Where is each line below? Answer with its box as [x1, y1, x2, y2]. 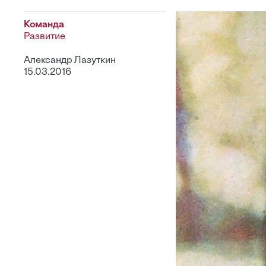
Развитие [24, 32, 65, 42]
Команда [24, 20, 64, 30]
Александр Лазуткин [24, 56, 116, 65]
